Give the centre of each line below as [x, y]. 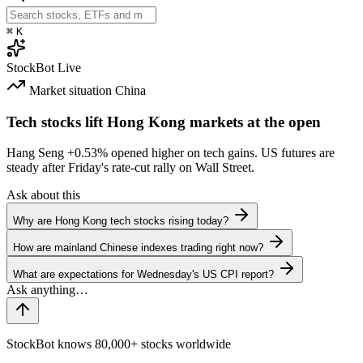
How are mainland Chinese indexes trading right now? [138, 248]
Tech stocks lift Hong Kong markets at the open [164, 122]
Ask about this [43, 195]
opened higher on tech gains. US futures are [221, 153]
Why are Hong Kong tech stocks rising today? [121, 221]
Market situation [70, 90]
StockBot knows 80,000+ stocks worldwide [119, 344]
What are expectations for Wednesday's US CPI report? [143, 275]
